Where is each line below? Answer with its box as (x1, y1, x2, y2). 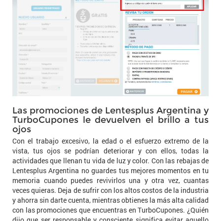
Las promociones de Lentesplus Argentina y (12, 105, 209, 116)
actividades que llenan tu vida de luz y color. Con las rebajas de (12, 156, 209, 166)
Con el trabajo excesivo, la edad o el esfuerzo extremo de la (12, 136, 209, 146)
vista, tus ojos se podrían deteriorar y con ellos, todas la (12, 146, 209, 156)
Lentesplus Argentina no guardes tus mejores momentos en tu (12, 166, 209, 176)
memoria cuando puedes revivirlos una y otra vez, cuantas (12, 176, 209, 185)
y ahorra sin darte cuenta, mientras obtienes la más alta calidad (12, 195, 209, 205)
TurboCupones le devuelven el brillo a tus (12, 114, 209, 126)
